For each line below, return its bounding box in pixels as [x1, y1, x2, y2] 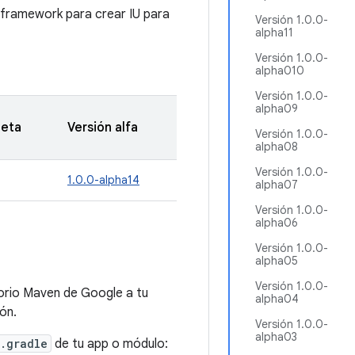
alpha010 [255, 63, 304, 78]
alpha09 [255, 101, 298, 116]
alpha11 [255, 25, 293, 40]
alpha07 [255, 177, 298, 192]
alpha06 [255, 216, 298, 230]
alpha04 [255, 292, 299, 306]
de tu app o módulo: [52, 336, 168, 352]
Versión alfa [67, 120, 138, 136]
